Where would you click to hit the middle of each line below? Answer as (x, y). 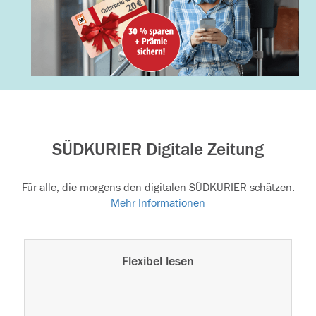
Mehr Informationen (158, 203)
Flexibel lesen (158, 261)
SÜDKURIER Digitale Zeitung (158, 150)
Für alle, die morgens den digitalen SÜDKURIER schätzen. (158, 187)
